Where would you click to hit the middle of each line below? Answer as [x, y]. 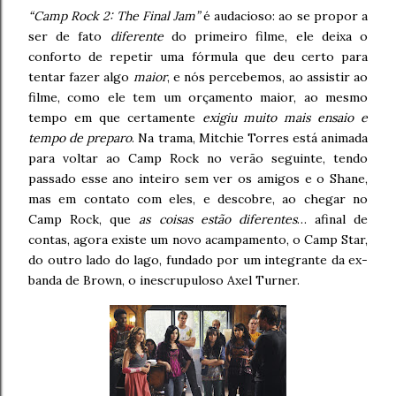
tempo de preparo [80, 137]
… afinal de [332, 219]
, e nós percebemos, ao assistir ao [267, 76]
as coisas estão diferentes [218, 219]
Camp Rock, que [84, 219]
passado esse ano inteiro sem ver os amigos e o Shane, [198, 178]
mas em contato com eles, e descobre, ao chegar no [198, 198]
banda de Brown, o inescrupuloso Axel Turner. [164, 280]
